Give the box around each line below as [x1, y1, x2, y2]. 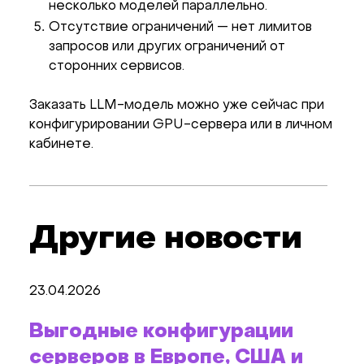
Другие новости [29, 223, 302, 255]
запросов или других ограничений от [49, 40, 285, 54]
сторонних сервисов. [49, 59, 184, 73]
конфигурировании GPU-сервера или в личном [29, 118, 332, 132]
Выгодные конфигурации [29, 322, 293, 342]
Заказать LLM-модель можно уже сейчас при [29, 98, 324, 112]
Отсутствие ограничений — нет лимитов [49, 20, 312, 34]
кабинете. [29, 137, 93, 151]
